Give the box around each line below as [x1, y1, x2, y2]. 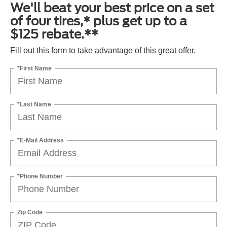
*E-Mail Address [17, 136, 64, 144]
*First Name [17, 64, 52, 72]
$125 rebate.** [10, 27, 98, 42]
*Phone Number [17, 172, 63, 180]
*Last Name [17, 100, 51, 108]
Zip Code [17, 208, 43, 216]
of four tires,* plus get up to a [10, 14, 187, 29]
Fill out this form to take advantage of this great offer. [10, 46, 196, 55]
